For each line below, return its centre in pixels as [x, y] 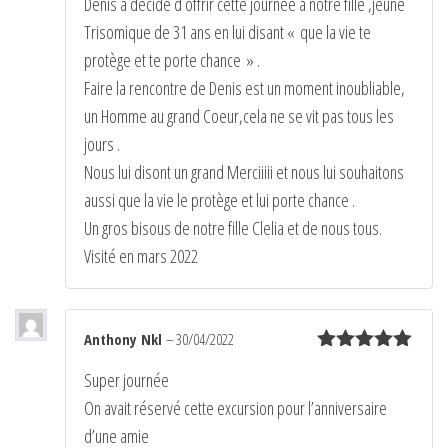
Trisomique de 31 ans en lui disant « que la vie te [227, 31]
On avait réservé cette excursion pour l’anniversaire [235, 407]
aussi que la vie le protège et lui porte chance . [219, 199]
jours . [102, 143]
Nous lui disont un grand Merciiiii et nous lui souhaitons [244, 171]
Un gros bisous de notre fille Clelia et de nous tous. [233, 227]
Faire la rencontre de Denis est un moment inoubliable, [244, 87]
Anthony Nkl [125, 338]
